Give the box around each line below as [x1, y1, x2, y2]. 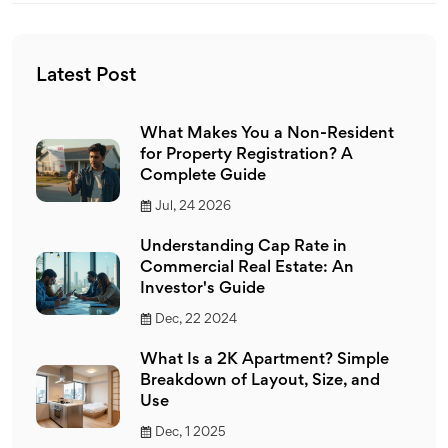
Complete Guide [140, 168, 266, 184]
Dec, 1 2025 [155, 426, 226, 439]
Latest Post [36, 66, 136, 85]
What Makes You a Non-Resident [140, 126, 394, 142]
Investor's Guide [140, 281, 265, 297]
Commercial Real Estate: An [140, 260, 354, 276]
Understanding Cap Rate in [140, 239, 347, 255]
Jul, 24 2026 [155, 200, 231, 213]
